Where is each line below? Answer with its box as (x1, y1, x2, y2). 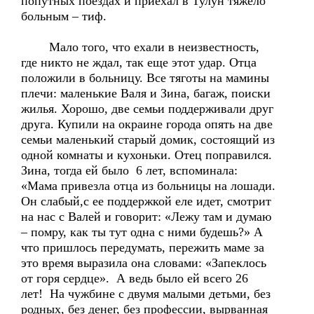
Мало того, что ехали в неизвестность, (21, 40, 259, 54)
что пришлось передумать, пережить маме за (21, 240, 264, 254)
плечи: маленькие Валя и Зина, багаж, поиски (21, 86, 271, 100)
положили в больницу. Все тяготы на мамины (21, 71, 269, 85)
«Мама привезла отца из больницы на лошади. (21, 179, 275, 193)
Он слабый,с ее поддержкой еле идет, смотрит (21, 194, 271, 208)
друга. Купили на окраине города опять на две (21, 117, 273, 131)
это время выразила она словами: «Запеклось (21, 256, 266, 270)
